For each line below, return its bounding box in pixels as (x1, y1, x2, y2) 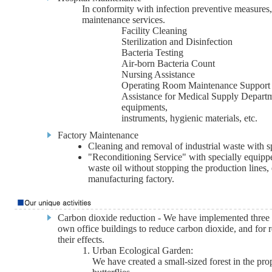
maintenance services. (82, 15, 165, 25)
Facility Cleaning (121, 25, 187, 36)
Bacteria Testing (121, 47, 183, 58)
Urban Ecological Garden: (92, 245, 193, 256)
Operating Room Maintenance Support (121, 80, 270, 90)
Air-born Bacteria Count (121, 58, 215, 69)
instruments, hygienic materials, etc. (121, 113, 257, 123)
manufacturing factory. (88, 174, 174, 184)
